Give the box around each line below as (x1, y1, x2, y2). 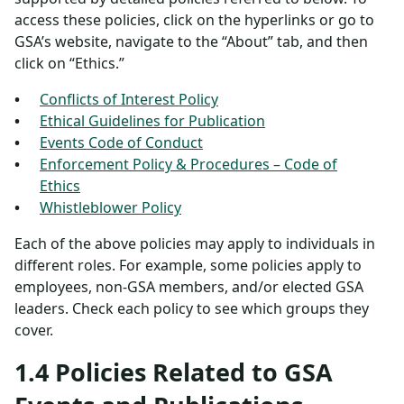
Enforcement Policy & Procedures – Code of (40, 154, 337, 174)
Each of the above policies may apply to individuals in (14, 234, 375, 253)
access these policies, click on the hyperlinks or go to (14, 10, 374, 30)
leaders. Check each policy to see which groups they (14, 298, 369, 318)
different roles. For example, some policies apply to (14, 255, 362, 275)
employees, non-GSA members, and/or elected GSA (14, 277, 363, 297)
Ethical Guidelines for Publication (40, 111, 265, 131)
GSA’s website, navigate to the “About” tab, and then (14, 32, 368, 51)
